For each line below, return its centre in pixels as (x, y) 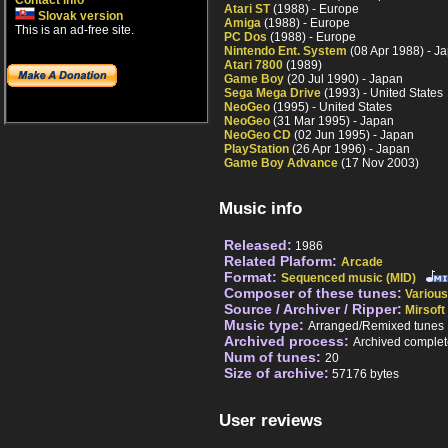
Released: (258, 245)
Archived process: (288, 341)
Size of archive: (276, 373)
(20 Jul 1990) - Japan (343, 79)
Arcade (362, 262)
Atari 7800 (253, 65)
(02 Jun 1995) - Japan (352, 135)
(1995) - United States (331, 107)
